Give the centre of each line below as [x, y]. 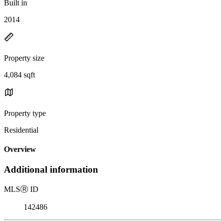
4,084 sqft [19, 74]
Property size [24, 58]
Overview [20, 149]
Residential [21, 130]
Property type [25, 113]
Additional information [51, 170]
